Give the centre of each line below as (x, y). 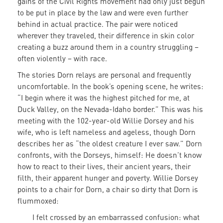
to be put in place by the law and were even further (103, 13)
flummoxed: (40, 201)
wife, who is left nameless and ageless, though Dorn (107, 132)
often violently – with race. (63, 58)
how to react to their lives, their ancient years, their (104, 167)
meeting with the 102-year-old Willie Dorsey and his (106, 121)
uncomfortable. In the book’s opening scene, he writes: (111, 86)
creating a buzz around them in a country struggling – (108, 47)
